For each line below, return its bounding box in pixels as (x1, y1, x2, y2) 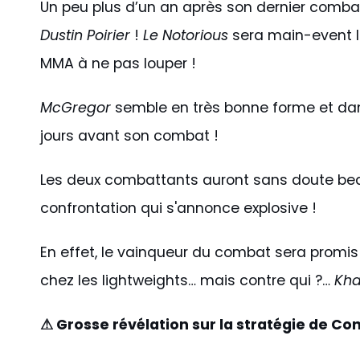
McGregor (40, 98, 111, 118)
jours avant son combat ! (40, 126, 219, 146)
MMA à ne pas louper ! (40, 54, 196, 74)
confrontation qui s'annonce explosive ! (40, 198, 317, 219)
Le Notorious (143, 26, 228, 46)
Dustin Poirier (40, 26, 130, 46)
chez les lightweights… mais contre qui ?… (40, 271, 330, 291)
